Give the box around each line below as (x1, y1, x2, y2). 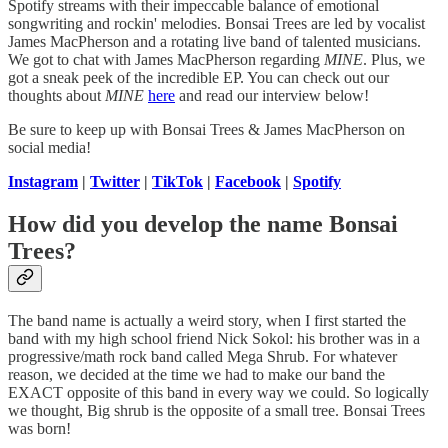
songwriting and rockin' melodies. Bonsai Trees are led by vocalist (8, 14, 425, 32)
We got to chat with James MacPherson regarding (8, 50, 324, 68)
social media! (8, 138, 91, 156)
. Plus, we (363, 50, 425, 68)
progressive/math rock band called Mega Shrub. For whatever (8, 347, 397, 365)
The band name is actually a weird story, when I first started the (8, 311, 406, 329)
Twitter (90, 172, 140, 190)
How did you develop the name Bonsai (8, 210, 398, 237)
